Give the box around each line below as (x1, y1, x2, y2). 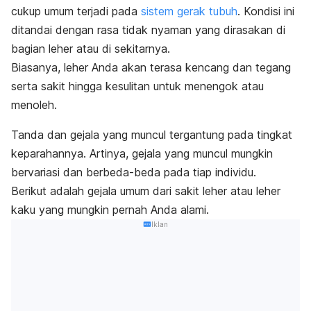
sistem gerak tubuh (141, 4, 237, 19)
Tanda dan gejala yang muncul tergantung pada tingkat (11, 128, 292, 142)
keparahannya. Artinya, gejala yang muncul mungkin (11, 146, 273, 161)
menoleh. (11, 98, 57, 112)
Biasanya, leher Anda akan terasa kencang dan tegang (11, 60, 291, 75)
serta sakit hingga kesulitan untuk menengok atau (11, 79, 264, 94)
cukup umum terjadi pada (11, 4, 141, 19)
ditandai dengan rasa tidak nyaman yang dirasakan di (11, 23, 285, 37)
